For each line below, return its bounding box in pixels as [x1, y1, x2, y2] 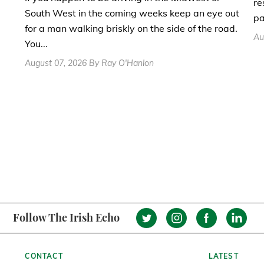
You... [25, 37, 48, 49]
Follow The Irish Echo [12, 210, 120, 225]
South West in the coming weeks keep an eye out [25, 6, 239, 19]
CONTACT [25, 251, 63, 260]
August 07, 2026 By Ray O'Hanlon [25, 57, 154, 68]
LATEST [208, 251, 239, 260]
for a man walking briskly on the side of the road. [25, 22, 237, 34]
